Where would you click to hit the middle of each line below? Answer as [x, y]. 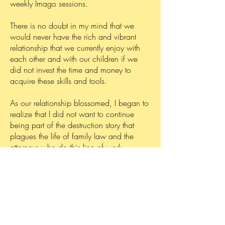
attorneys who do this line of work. [67, 147]
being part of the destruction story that [72, 125]
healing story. [32, 180]
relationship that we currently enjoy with [75, 48]
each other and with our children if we [74, 59]
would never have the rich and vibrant [73, 37]
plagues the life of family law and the [72, 136]
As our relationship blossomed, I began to [79, 103]
